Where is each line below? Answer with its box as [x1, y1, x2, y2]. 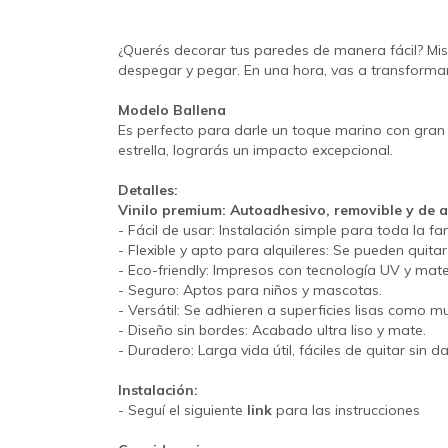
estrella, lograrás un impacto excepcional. [118, 140, 397, 159]
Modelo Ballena [118, 100, 226, 119]
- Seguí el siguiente [118, 400, 247, 419]
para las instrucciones [272, 400, 420, 419]
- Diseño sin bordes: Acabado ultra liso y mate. [118, 320, 426, 339]
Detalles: [118, 180, 178, 199]
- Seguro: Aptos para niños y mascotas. [118, 280, 382, 299]
